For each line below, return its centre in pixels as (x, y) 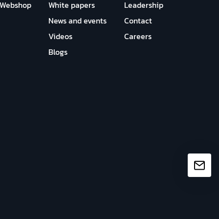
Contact (138, 21)
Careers (138, 36)
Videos (61, 36)
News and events (78, 21)
